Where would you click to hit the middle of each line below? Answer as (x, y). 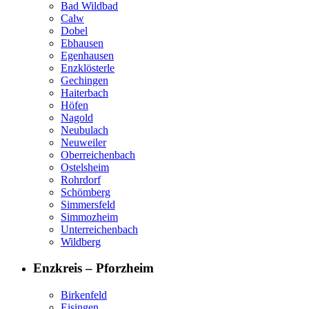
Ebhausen (82, 43)
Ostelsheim (85, 167)
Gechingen (84, 80)
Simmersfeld (88, 204)
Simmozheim (89, 217)
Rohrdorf (81, 179)
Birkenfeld (84, 295)
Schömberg (86, 192)
